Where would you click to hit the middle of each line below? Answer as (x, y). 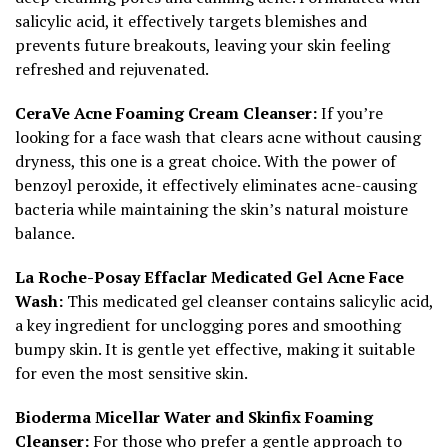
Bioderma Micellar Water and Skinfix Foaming (194, 416)
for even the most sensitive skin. (131, 372)
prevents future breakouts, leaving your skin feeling (202, 44)
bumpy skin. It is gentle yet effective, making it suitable (215, 348)
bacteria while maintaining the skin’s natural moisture (211, 208)
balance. (45, 232)
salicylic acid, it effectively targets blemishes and (191, 20)
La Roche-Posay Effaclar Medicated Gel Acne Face (209, 276)
